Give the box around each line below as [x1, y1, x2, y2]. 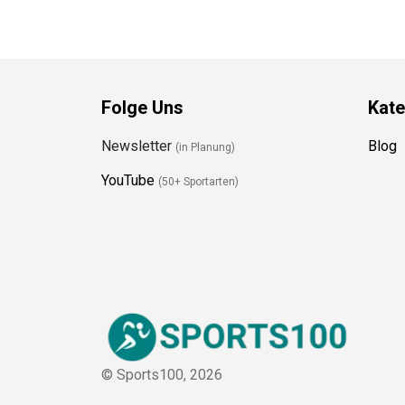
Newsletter [94, 130, 169, 148]
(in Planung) [168, 134, 229, 147]
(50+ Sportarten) [151, 168, 232, 182]
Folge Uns [94, 89, 177, 112]
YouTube [94, 165, 148, 183]
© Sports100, [94, 359, 184, 377]
